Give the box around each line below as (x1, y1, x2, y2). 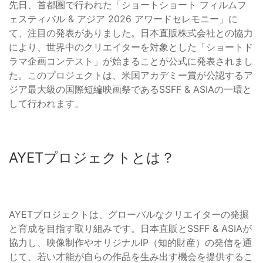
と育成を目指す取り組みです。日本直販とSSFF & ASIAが (9, 222, 252, 235)
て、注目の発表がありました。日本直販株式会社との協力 (9, 27, 253, 39)
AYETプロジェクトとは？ (9, 149, 175, 167)
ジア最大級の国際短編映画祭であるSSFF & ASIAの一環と (9, 83, 252, 96)
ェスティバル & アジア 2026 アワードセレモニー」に (9, 13, 238, 25)
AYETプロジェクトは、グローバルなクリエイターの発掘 (9, 208, 249, 221)
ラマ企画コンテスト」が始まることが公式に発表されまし (9, 55, 253, 68)
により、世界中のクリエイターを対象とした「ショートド (9, 41, 253, 53)
